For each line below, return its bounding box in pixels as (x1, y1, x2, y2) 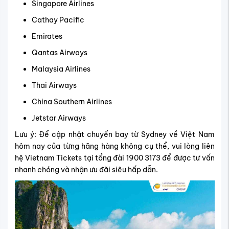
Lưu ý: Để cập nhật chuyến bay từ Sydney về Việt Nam (14, 129, 215, 139)
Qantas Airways (31, 48, 87, 57)
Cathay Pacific (31, 15, 84, 25)
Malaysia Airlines (31, 64, 90, 74)
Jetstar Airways (31, 113, 86, 123)
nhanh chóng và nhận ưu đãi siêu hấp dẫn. (14, 165, 159, 174)
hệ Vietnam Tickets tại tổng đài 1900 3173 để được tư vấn (14, 153, 215, 163)
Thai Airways (31, 80, 77, 90)
